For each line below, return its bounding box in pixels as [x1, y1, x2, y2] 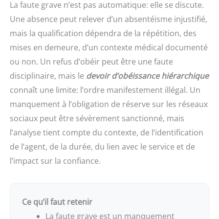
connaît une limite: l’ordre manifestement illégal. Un [10, 85, 200, 96]
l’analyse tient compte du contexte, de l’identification [10, 127, 203, 138]
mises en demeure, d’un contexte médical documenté [10, 42, 208, 53]
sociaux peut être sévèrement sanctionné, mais [10, 113, 184, 124]
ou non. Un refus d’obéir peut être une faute [10, 56, 173, 67]
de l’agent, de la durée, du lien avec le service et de [10, 141, 195, 153]
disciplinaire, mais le [10, 70, 86, 82]
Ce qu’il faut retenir [22, 197, 92, 208]
